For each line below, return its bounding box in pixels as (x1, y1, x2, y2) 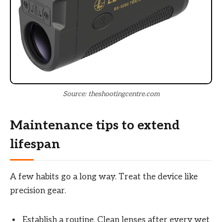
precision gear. (10, 186, 66, 196)
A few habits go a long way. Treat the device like (10, 172, 198, 182)
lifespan (10, 137, 60, 153)
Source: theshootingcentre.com (62, 89, 160, 98)
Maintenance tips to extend (10, 118, 180, 134)
